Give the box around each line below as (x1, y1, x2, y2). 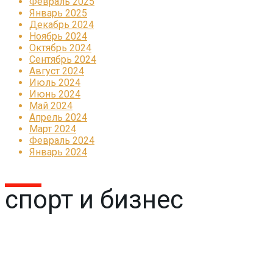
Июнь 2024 (29, 88, 80, 101)
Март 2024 (29, 123, 76, 135)
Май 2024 (29, 100, 73, 112)
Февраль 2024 (29, 135, 94, 147)
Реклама (11, 237, 74, 255)
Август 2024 (29, 65, 84, 77)
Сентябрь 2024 (29, 54, 96, 66)
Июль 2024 (29, 77, 80, 89)
